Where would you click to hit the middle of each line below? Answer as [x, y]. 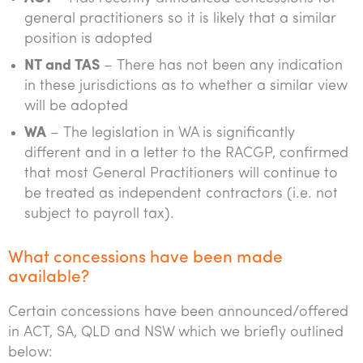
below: [30, 353]
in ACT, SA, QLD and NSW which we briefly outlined [176, 333]
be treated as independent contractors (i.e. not [181, 194]
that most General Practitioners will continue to [181, 174]
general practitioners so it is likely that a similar [180, 19]
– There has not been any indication [221, 66]
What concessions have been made [145, 258]
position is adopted [88, 39]
